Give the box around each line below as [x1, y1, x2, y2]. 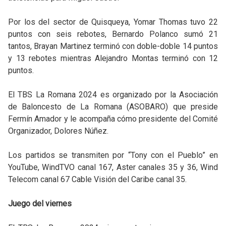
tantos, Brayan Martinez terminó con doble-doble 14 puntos [8, 41, 218, 51]
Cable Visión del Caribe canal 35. [72, 175, 187, 184]
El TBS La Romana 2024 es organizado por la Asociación [8, 90, 218, 99]
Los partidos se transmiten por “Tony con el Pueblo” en [8, 150, 218, 160]
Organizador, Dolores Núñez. [8, 126, 108, 136]
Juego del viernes [8, 199, 72, 208]
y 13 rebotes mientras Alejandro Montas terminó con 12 [8, 53, 218, 63]
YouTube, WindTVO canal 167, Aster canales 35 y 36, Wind [8, 162, 218, 172]
